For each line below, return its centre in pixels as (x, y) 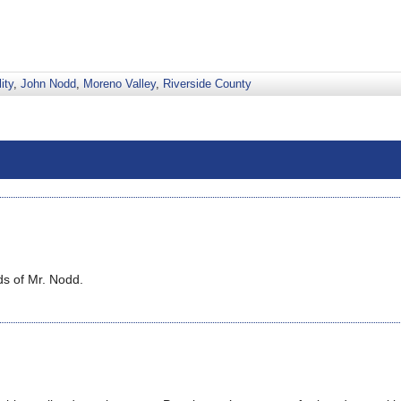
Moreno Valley (119, 84)
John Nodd (48, 84)
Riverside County (207, 84)
